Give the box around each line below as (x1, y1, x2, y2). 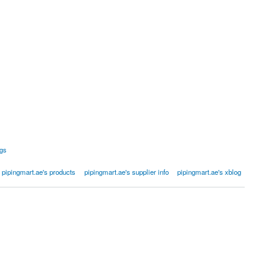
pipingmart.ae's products (2, 166, 76, 177)
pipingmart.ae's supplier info (84, 166, 169, 177)
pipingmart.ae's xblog (177, 166, 242, 177)
